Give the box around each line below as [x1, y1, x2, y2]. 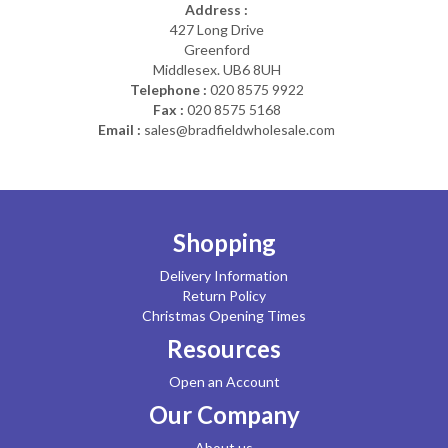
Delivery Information [160, 267, 288, 284]
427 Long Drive [169, 21, 264, 38]
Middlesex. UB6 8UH [152, 61, 281, 78]
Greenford [183, 41, 250, 58]
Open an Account [168, 373, 280, 390]
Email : [98, 121, 141, 138]
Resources [167, 334, 281, 363]
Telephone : [129, 81, 207, 98]
